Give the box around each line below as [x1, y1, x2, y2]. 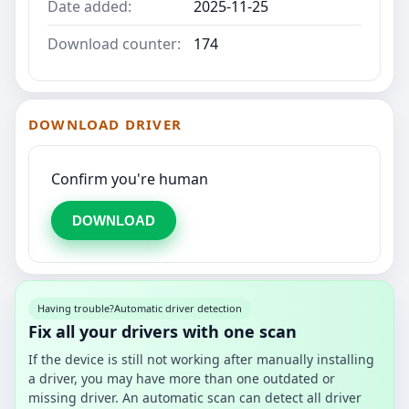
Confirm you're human [51, 168, 208, 189]
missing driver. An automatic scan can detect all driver [28, 388, 362, 406]
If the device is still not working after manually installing [28, 350, 374, 368]
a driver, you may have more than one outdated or [28, 369, 335, 387]
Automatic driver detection [114, 300, 242, 315]
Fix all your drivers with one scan [28, 320, 297, 342]
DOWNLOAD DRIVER [28, 114, 182, 133]
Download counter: [47, 33, 181, 54]
